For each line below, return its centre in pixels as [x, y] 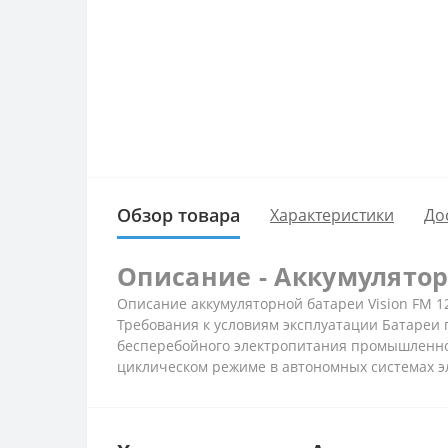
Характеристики [332, 215]
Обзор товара [178, 214]
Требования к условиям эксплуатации [249, 324]
